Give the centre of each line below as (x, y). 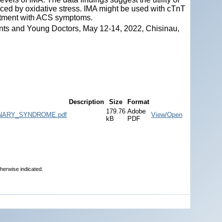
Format (138, 102)
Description (86, 102)
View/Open (167, 114)
